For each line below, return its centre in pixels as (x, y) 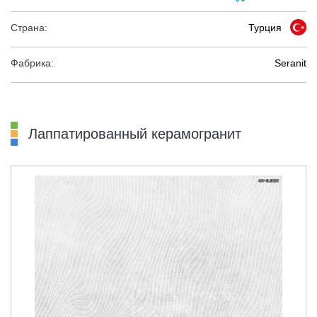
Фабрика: (32, 63)
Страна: (29, 28)
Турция (265, 28)
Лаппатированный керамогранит (135, 134)
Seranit (290, 63)
